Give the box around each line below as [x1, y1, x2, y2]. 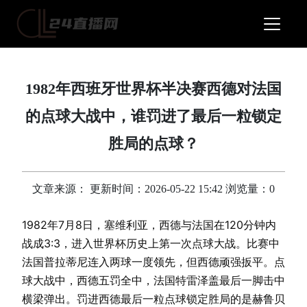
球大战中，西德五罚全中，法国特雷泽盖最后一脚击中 [22, 273, 285, 287]
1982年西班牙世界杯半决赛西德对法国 [25, 80, 282, 97]
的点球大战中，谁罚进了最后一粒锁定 [25, 108, 282, 125]
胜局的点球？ [108, 135, 199, 152]
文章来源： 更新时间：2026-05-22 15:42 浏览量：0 [32, 183, 275, 195]
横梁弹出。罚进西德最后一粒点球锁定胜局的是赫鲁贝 [22, 292, 285, 306]
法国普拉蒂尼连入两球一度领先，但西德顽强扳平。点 [22, 255, 285, 269]
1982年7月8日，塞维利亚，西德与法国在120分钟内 [22, 218, 276, 232]
